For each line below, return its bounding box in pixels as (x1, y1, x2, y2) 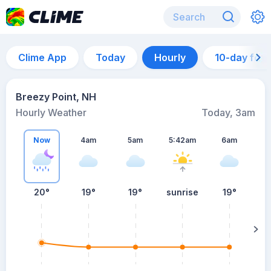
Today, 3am (201, 106, 255, 119)
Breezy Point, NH (16, 91, 96, 103)
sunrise (166, 187, 199, 197)
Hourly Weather (16, 106, 87, 119)
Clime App (18, 51, 67, 64)
